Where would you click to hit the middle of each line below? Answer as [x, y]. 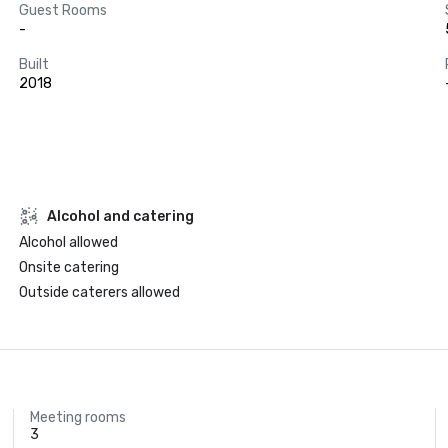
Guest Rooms [62, 10]
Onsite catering [68, 267]
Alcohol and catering [120, 216]
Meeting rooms [78, 417]
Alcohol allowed [68, 242]
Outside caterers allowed [99, 292]
